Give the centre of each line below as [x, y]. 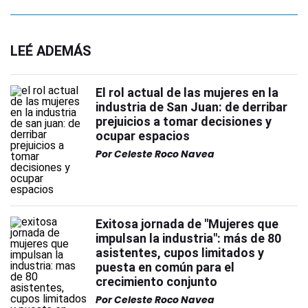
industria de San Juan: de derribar [191, 107]
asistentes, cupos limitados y [180, 253]
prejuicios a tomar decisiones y [184, 121]
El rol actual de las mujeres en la [187, 92]
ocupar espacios [143, 136]
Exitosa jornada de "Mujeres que [187, 224]
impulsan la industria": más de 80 [188, 238]
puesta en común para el [165, 267]
